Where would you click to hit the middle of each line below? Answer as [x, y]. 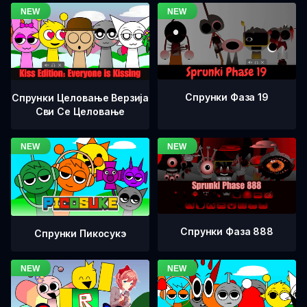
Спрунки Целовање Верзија [80, 98]
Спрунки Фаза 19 [227, 97]
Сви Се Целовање [80, 112]
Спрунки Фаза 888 [227, 232]
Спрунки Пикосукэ [80, 233]
